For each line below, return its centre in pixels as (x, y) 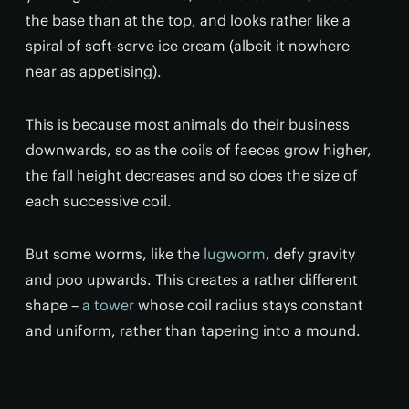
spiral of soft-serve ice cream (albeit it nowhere (188, 46)
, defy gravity (310, 254)
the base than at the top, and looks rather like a (188, 20)
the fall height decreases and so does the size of (192, 175)
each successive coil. (99, 201)
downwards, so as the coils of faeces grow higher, (199, 150)
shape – (54, 305)
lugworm (235, 254)
